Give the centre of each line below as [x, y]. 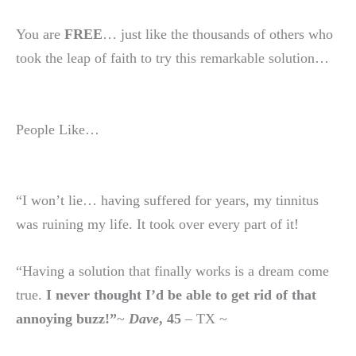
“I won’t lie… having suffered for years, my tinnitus [167, 200]
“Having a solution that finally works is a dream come [172, 271]
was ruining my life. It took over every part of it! [157, 224]
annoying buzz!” [66, 318]
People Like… [58, 129]
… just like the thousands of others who [218, 35]
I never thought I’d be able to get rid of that [181, 294]
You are [40, 35]
